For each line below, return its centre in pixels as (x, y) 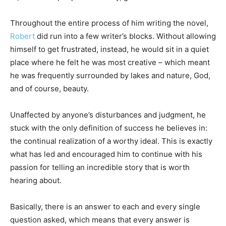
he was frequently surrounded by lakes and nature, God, (110, 76)
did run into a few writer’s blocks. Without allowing (125, 36)
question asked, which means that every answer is (100, 220)
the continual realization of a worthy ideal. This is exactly (111, 141)
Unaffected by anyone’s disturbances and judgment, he (108, 115)
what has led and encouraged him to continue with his (106, 154)
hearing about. (36, 181)
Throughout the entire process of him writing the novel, (109, 23)
